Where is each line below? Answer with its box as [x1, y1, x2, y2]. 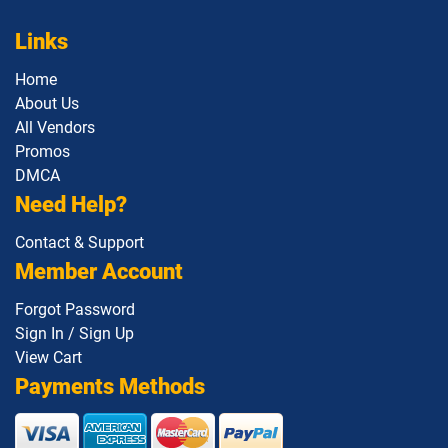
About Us [15, 94, 79, 113]
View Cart [15, 348, 82, 367]
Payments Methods [15, 374, 205, 399]
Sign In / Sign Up [15, 324, 134, 343]
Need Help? [15, 192, 127, 217]
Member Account [15, 259, 183, 284]
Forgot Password [15, 300, 135, 319]
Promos [15, 142, 70, 161]
